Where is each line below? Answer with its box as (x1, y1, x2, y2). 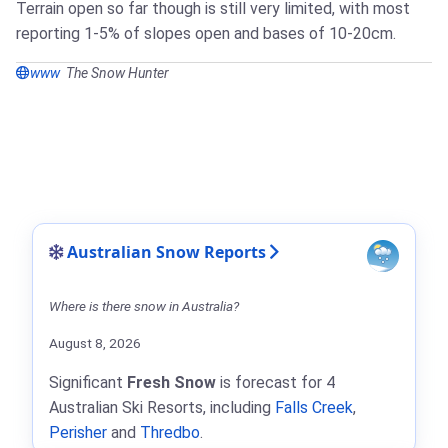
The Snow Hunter (66, 65, 169, 82)
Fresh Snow (127, 373, 216, 393)
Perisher (49, 423, 107, 443)
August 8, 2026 (49, 335, 141, 352)
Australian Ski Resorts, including (49, 398, 275, 418)
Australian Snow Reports (67, 241, 266, 264)
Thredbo (140, 423, 200, 443)
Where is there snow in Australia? (49, 298, 239, 315)
